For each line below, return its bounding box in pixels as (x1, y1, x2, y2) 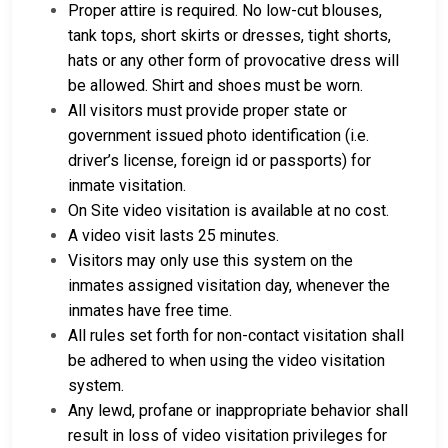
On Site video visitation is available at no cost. (68, 201, 389, 221)
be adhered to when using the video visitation (68, 351, 385, 371)
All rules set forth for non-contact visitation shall (68, 326, 404, 346)
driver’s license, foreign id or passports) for (68, 151, 371, 171)
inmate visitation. (68, 176, 186, 196)
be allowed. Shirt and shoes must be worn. (68, 76, 363, 96)
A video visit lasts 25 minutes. (68, 226, 279, 246)
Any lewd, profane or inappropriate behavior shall (68, 401, 408, 421)
